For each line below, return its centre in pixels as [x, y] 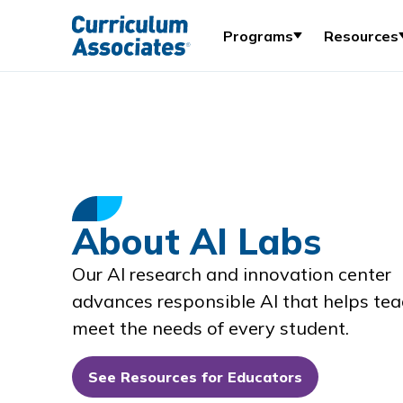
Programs [258, 36]
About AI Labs [197, 241]
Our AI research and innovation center [232, 274]
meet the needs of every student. [210, 328]
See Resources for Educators [195, 377]
